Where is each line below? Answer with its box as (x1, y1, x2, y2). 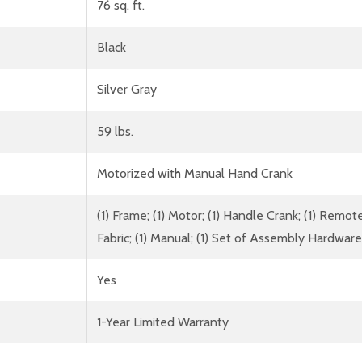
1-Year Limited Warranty (97, 314, 229, 330)
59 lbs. (97, 123, 133, 139)
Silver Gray (97, 81, 157, 97)
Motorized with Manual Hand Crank (97, 165, 293, 181)
